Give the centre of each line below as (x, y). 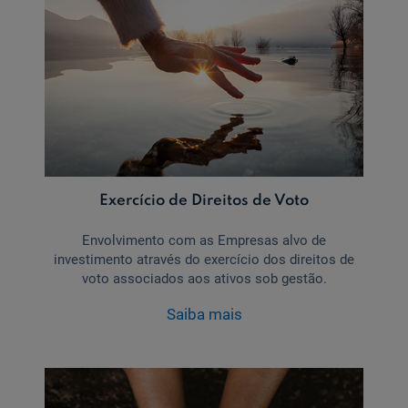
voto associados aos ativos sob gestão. (204, 279)
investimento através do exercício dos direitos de (204, 260)
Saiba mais (204, 315)
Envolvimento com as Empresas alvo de (204, 241)
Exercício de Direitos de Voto (204, 201)
